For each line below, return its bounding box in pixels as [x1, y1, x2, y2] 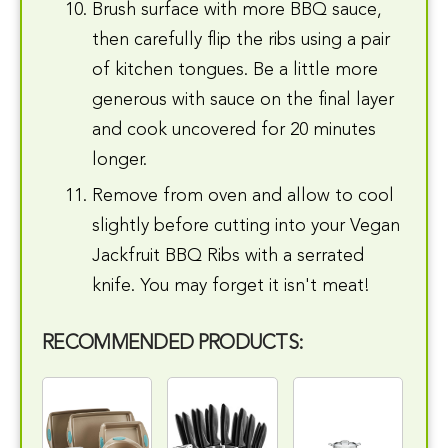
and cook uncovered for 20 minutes [92, 120, 376, 139]
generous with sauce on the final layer [92, 90, 394, 109]
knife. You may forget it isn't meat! [92, 276, 370, 295]
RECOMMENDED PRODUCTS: [42, 333, 304, 354]
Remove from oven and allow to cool [92, 186, 394, 205]
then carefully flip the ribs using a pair [92, 30, 390, 49]
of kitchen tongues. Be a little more [92, 60, 378, 79]
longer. [92, 150, 147, 169]
